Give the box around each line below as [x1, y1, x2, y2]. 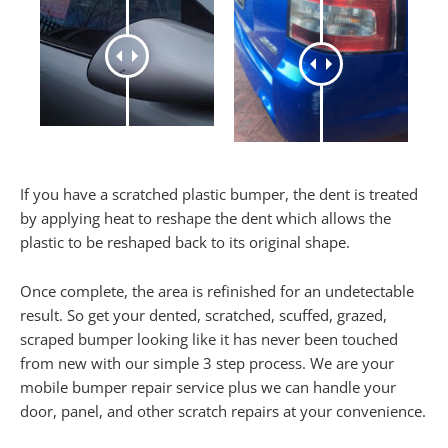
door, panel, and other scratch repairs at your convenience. [20, 401, 426, 422]
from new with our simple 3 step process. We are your [20, 353, 394, 374]
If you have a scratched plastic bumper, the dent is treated [20, 183, 418, 204]
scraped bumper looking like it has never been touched [20, 329, 398, 350]
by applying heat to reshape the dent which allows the [20, 207, 391, 228]
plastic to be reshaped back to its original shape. [20, 231, 350, 252]
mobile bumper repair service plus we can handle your [20, 377, 396, 398]
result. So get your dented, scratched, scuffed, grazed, [20, 305, 387, 326]
